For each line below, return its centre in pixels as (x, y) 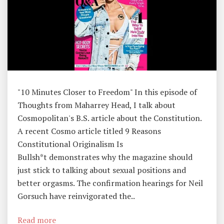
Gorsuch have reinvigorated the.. (76, 196)
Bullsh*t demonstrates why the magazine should (105, 157)
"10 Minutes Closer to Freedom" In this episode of (107, 92)
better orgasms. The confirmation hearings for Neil (110, 183)
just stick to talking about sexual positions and (102, 170)
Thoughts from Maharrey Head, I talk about (96, 105)
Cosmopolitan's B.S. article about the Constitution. (109, 118)
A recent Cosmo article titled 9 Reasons (89, 131)
